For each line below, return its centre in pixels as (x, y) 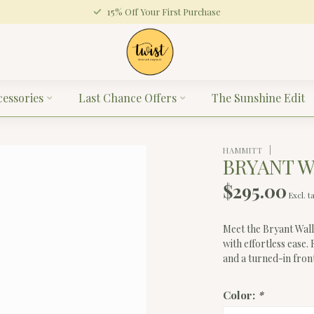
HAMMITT (243, 150)
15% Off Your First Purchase (164, 12)
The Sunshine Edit (258, 98)
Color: (241, 295)
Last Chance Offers (127, 98)
